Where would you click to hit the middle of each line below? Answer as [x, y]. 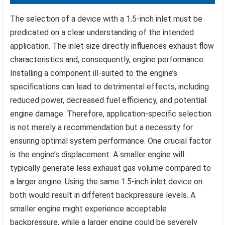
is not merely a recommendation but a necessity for [102, 128]
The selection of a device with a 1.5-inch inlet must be [106, 19]
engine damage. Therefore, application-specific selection [111, 114]
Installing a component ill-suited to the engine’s [94, 73]
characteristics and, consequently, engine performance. [108, 60]
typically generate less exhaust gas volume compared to [111, 168]
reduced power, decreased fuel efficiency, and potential [108, 100]
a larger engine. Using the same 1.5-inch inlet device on [106, 182]
